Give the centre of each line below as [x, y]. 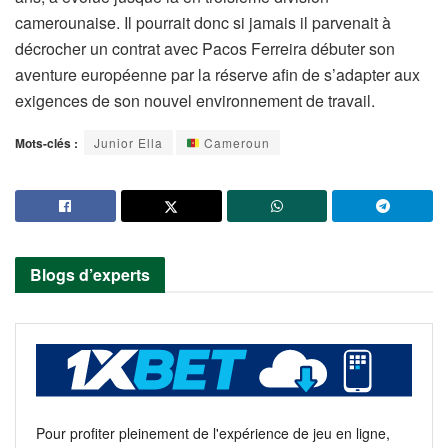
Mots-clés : [46, 143]
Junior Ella [128, 143]
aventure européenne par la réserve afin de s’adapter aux [217, 75]
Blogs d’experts [90, 275]
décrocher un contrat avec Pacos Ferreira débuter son [205, 49]
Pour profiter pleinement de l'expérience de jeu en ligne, [213, 432]
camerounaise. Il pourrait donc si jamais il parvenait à [203, 23]
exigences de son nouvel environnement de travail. [195, 101]
